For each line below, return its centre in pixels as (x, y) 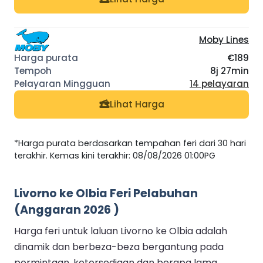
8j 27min (230, 70)
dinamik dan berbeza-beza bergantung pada (119, 247)
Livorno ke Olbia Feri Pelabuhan (106, 194)
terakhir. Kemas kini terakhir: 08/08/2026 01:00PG (115, 156)
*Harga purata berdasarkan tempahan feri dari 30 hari (130, 144)
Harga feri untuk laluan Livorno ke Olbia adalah (121, 231)
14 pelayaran (219, 83)
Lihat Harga (137, 104)
